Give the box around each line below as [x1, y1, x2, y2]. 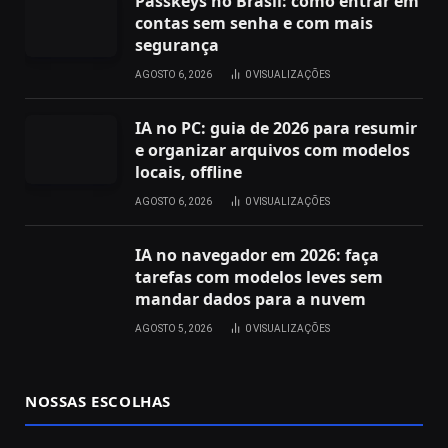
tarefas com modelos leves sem [135, 265, 383, 288]
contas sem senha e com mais [135, 11, 373, 34]
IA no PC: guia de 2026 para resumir [135, 116, 417, 139]
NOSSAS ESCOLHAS [25, 390, 171, 411]
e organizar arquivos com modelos [135, 138, 410, 161]
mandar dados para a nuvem [135, 287, 366, 310]
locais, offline [135, 160, 242, 183]
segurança [135, 33, 219, 56]
